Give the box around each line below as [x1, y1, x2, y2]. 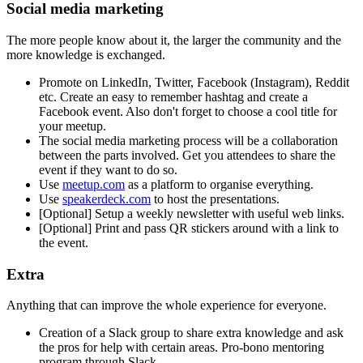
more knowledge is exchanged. [6, 48, 165, 62]
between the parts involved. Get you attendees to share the [39, 148, 335, 163]
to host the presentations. [151, 192, 280, 207]
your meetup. [39, 119, 106, 134]
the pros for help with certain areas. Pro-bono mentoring [39, 340, 324, 355]
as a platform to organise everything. [125, 177, 314, 192]
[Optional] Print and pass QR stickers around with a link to [39, 221, 339, 236]
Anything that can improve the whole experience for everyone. [6, 298, 327, 313]
